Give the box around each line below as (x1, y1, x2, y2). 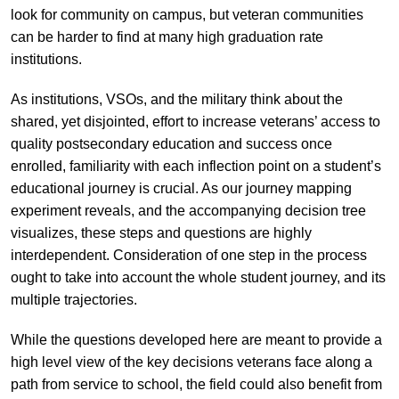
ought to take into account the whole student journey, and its (10, 269, 386, 285)
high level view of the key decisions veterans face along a (10, 354, 372, 370)
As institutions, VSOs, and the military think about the (10, 91, 343, 107)
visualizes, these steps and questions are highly (10, 224, 312, 240)
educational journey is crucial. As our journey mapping (10, 180, 352, 196)
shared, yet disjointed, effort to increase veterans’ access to (10, 113, 380, 129)
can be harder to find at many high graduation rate (10, 28, 323, 45)
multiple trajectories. (10, 291, 137, 307)
